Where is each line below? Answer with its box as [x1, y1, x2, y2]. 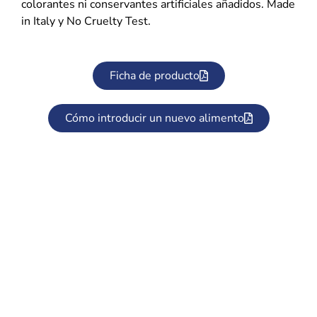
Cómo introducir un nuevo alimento [64, 110, 244, 126]
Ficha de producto [109, 67, 200, 83]
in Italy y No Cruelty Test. [21, 13, 151, 30]
